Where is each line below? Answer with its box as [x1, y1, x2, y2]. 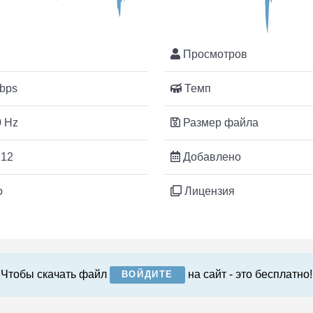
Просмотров [180, 48, 247, 60]
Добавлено [180, 150, 241, 163]
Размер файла [180, 116, 259, 129]
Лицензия [182, 184, 235, 197]
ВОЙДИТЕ [121, 269, 174, 280]
